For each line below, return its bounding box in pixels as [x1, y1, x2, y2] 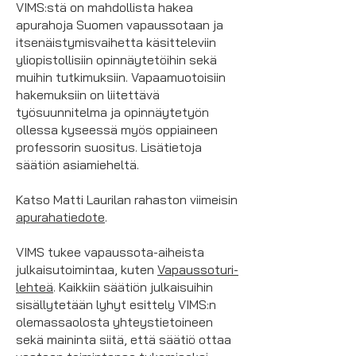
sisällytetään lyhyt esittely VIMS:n [16, 296, 216, 312]
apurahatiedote [16, 209, 105, 225]
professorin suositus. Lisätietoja [16, 139, 202, 155]
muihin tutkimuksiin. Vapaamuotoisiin [16, 69, 226, 85]
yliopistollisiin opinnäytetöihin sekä [16, 52, 217, 68]
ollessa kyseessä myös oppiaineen [16, 122, 218, 137]
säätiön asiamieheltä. [16, 157, 139, 172]
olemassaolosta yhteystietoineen [16, 314, 213, 330]
